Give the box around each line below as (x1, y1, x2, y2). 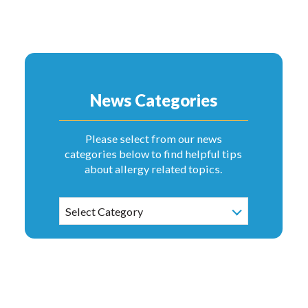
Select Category (65, 205, 144, 219)
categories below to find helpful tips (65, 147, 243, 161)
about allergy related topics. (85, 162, 223, 176)
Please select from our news (85, 132, 222, 146)
